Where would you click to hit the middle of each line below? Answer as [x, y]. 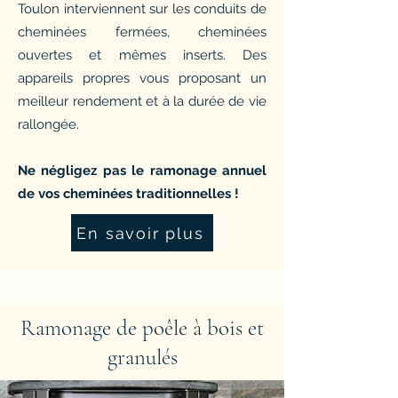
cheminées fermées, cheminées [142, 32]
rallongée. [48, 124]
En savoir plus [140, 233]
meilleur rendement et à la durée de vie [142, 101]
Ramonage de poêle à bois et [142, 328]
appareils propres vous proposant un [142, 78]
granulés [142, 357]
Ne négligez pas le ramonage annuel [142, 171]
